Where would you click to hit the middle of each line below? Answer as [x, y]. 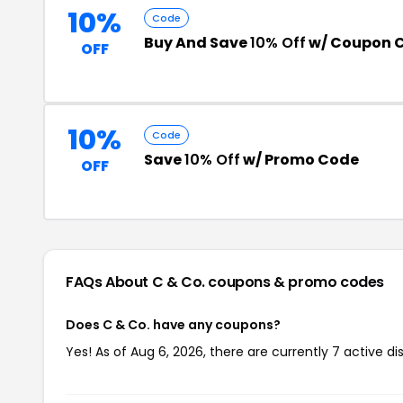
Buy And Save [197, 43]
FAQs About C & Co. [137, 282]
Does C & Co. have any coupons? [173, 325]
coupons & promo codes [296, 282]
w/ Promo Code [300, 160]
